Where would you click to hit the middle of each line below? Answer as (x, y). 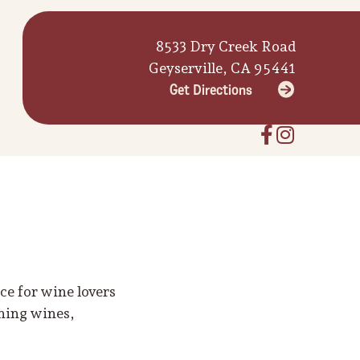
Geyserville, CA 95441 (222, 67)
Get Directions (211, 90)
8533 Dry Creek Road (226, 46)
